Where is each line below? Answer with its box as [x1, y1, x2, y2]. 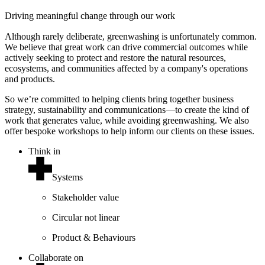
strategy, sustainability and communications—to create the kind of [5, 104, 249, 115]
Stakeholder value [52, 192, 119, 202]
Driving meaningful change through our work [5, 10, 175, 21]
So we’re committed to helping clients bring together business [5, 93, 234, 104]
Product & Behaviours [52, 232, 135, 243]
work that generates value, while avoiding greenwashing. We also [5, 115, 249, 125]
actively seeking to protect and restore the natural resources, [5, 52, 226, 63]
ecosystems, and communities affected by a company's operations [5, 63, 248, 73]
